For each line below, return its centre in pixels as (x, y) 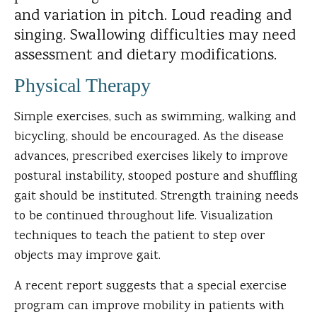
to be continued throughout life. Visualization (144, 217)
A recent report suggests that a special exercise (150, 287)
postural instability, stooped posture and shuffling (156, 177)
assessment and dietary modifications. (145, 54)
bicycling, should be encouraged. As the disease (149, 138)
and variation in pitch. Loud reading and (153, 15)
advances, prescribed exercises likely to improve (151, 157)
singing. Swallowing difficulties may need (155, 34)
